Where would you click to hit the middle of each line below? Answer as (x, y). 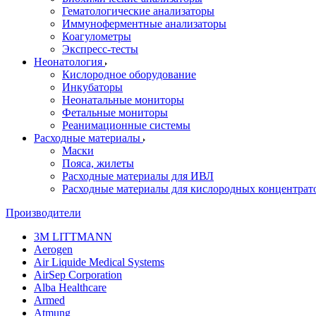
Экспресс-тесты (100, 49)
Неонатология (69, 62)
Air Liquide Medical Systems (99, 262)
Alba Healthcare (70, 287)
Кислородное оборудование (129, 74)
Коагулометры (97, 36)
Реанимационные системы (126, 125)
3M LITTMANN (73, 237)
